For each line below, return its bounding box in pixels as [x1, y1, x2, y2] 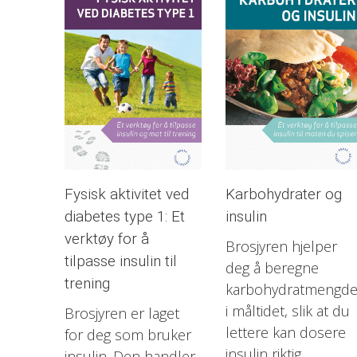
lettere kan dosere [225, 322, 346, 342]
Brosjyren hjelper [225, 236, 337, 256]
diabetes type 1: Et [64, 207, 185, 226]
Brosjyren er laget [64, 303, 179, 323]
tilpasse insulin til [64, 252, 177, 271]
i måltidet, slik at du [225, 300, 350, 320]
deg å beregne [225, 257, 319, 277]
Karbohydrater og [225, 185, 342, 204]
